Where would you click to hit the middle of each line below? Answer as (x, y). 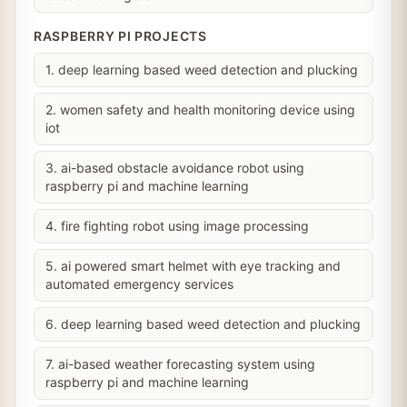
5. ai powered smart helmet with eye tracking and (193, 266)
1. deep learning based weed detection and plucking (202, 69)
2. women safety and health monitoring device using (200, 109)
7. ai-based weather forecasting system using (180, 364)
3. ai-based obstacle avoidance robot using (175, 168)
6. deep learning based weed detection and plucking (203, 324)
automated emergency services (139, 284)
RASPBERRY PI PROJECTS (120, 36)
